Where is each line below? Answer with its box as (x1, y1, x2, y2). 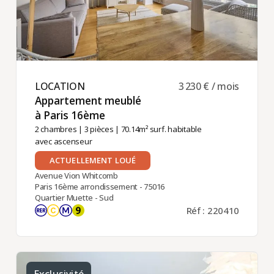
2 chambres (34, 124, 77, 135)
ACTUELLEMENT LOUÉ (49, 155, 136, 166)
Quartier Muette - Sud (34, 192, 114, 204)
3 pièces (84, 124, 114, 135)
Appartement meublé (34, 94, 141, 108)
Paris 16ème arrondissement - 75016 (34, 181, 165, 193)
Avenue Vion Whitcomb (34, 170, 118, 182)
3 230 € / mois (179, 80, 240, 94)
